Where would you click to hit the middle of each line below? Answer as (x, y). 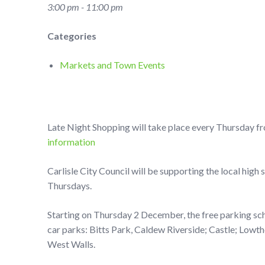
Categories (72, 36)
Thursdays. (70, 185)
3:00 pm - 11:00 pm (85, 7)
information (71, 142)
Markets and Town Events (113, 65)
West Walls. (71, 244)
